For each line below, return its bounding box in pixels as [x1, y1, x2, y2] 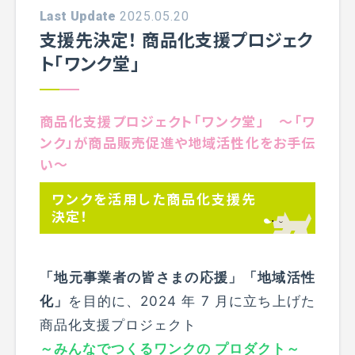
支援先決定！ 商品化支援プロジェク [40, 25, 314, 52]
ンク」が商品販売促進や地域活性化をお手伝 [40, 132, 315, 152]
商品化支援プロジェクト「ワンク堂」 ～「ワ [40, 110, 315, 131]
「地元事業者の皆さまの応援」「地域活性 [40, 269, 315, 285]
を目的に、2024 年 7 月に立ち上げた [68, 292, 315, 309]
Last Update [40, 8, 116, 24]
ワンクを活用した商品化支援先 [52, 188, 256, 208]
